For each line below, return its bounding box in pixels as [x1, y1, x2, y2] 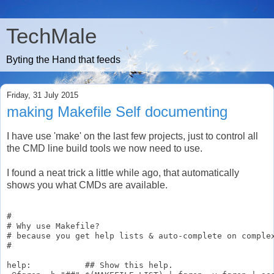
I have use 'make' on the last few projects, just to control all [7, 130, 258, 141]
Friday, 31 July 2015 [7, 91, 78, 100]
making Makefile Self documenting [7, 103, 228, 120]
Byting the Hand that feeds [6, 54, 120, 65]
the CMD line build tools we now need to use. [7, 143, 202, 154]
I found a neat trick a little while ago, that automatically [7, 167, 239, 178]
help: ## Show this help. [7, 260, 173, 270]
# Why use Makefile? [7, 221, 100, 231]
